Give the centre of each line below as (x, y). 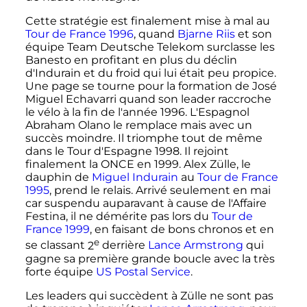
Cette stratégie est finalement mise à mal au (147, 21)
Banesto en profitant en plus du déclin (131, 60)
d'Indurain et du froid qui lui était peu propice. (150, 73)
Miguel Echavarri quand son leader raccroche (148, 99)
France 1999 (57, 230)
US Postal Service (143, 271)
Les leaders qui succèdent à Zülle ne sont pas (149, 295)
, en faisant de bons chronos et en (182, 230)
